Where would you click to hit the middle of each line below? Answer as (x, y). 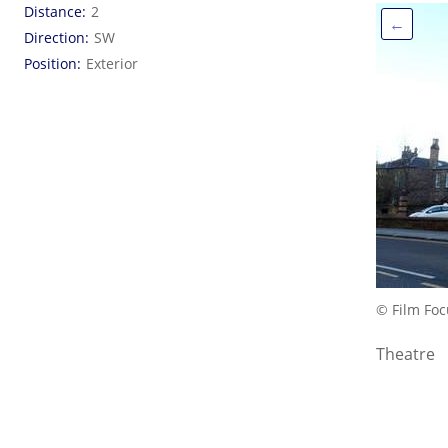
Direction (54, 37)
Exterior (112, 63)
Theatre (405, 354)
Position (50, 63)
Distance (53, 11)
